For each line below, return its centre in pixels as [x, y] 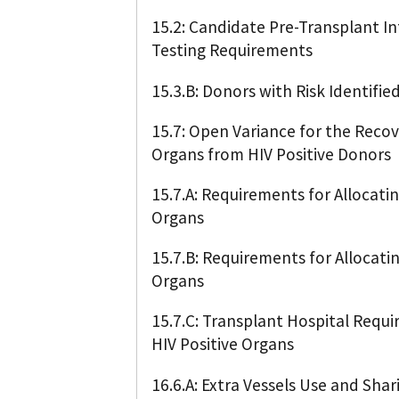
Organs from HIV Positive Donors [271, 154]
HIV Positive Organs [223, 344]
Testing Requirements [232, 50]
